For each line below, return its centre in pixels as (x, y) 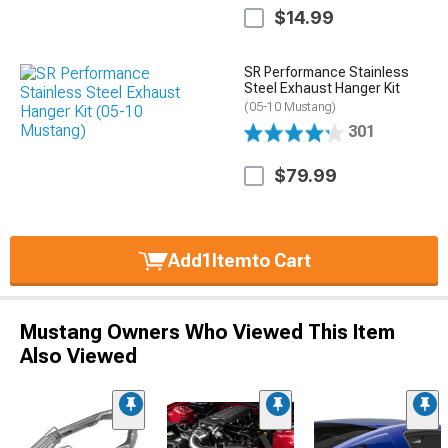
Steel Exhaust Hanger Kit (322, 87)
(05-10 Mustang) (290, 106)
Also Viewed (78, 355)
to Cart (281, 260)
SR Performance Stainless (327, 71)
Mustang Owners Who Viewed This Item (207, 331)
